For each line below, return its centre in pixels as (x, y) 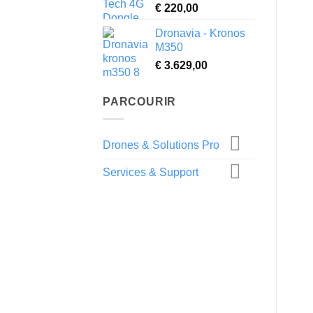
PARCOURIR (140, 102)
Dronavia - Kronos (200, 34)
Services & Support (151, 173)
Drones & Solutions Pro (161, 145)
